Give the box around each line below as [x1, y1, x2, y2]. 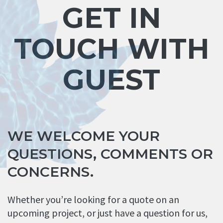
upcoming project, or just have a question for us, [7, 206, 208, 219]
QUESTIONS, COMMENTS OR [7, 145, 213, 162]
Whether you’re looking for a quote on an [7, 193, 179, 206]
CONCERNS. [7, 163, 94, 180]
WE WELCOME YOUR [7, 127, 160, 144]
